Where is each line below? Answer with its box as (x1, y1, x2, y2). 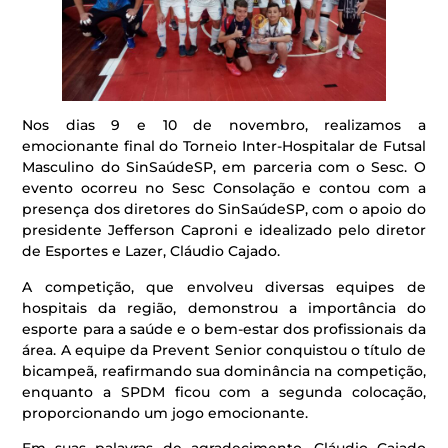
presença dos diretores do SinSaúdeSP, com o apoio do (22, 200, 426, 219)
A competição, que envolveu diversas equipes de (22, 277, 426, 296)
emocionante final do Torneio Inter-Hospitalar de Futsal (22, 137, 426, 156)
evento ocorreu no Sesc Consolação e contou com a (22, 179, 426, 198)
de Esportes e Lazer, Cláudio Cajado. (22, 242, 281, 261)
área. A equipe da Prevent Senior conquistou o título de (22, 340, 426, 359)
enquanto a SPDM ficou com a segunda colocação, (22, 382, 426, 401)
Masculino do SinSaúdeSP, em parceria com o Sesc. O (22, 158, 426, 177)
